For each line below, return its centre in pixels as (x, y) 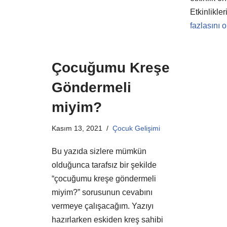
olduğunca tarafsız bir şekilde (104, 165)
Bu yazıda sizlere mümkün (99, 151)
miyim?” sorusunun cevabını (102, 192)
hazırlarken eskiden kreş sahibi (107, 219)
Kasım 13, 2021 (77, 128)
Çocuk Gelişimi (136, 128)
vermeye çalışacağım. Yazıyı (103, 206)
